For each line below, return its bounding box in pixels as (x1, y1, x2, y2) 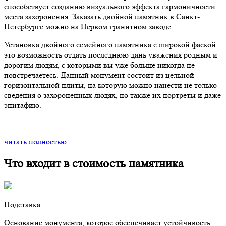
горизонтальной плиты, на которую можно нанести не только (4, 80, 217, 90)
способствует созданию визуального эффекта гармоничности (4, 1, 215, 11)
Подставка (4, 199, 40, 209)
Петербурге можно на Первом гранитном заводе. (4, 21, 173, 31)
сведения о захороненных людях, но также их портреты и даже (4, 90, 221, 100)
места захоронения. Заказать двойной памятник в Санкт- (4, 11, 200, 21)
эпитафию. (4, 100, 41, 110)
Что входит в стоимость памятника (4, 156, 184, 171)
